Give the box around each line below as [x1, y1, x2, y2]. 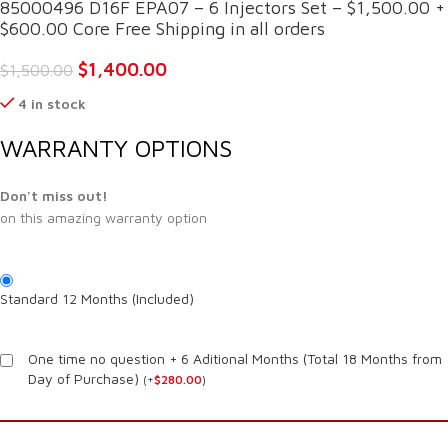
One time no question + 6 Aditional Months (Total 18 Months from [28, 349, 442, 367]
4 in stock [18, 94, 87, 112]
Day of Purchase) [28, 369, 139, 387]
